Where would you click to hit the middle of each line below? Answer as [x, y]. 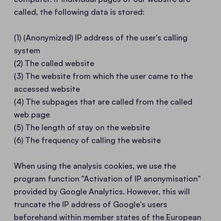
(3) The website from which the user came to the [103, 76]
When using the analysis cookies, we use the [95, 166]
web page [32, 114]
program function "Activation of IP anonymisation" [107, 179]
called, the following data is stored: [79, 12]
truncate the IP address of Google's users [91, 204]
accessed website [47, 89]
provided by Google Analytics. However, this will [102, 191]
